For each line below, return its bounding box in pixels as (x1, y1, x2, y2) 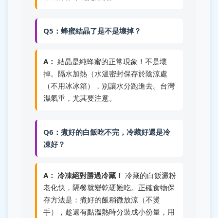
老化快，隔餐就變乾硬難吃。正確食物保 (43, 182, 175, 192)
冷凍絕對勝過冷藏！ (57, 170, 123, 180)
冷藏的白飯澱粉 (123, 170, 176, 180)
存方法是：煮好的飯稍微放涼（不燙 (43, 194, 160, 204)
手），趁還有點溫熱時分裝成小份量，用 (43, 206, 175, 217)
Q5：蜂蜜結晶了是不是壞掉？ (43, 26, 141, 36)
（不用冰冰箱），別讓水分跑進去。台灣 (43, 81, 175, 91)
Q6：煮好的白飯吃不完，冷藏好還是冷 (43, 127, 170, 137)
